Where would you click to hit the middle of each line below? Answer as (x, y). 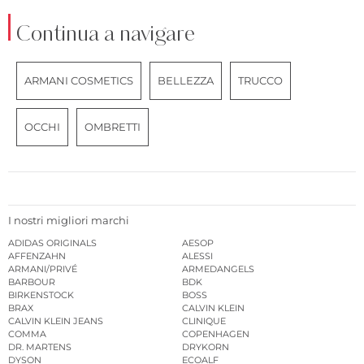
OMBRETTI (113, 126)
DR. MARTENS (40, 347)
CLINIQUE (204, 321)
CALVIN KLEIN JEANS (56, 321)
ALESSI (197, 256)
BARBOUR (32, 282)
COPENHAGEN (216, 334)
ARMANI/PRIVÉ (43, 269)
